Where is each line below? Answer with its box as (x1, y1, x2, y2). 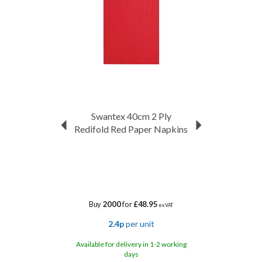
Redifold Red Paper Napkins (74, 123, 188, 135)
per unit (123, 219, 154, 229)
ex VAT (157, 202, 174, 208)
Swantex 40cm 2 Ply (91, 111, 171, 122)
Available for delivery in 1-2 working (75, 240, 187, 249)
